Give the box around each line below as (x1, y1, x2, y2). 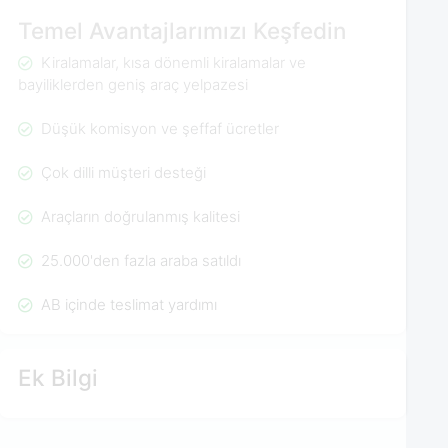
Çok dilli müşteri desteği (36, 162, 206, 182)
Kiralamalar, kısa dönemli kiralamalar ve (36, 52, 306, 72)
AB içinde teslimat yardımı (36, 294, 217, 314)
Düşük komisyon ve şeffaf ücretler (36, 118, 279, 138)
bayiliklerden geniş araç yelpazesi (18, 74, 249, 94)
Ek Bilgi (18, 364, 99, 392)
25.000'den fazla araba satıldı (36, 250, 241, 270)
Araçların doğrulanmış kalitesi (36, 206, 240, 226)
